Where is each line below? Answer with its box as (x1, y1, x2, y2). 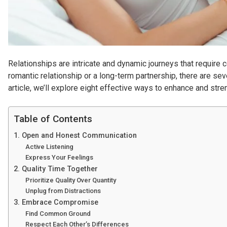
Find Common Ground (25, 210, 91, 218)
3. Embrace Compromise (14, 198, 98, 207)
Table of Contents (14, 113, 92, 125)
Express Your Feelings (25, 154, 93, 162)
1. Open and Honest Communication (14, 131, 137, 140)
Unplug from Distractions (25, 187, 101, 195)
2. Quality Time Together (14, 165, 98, 174)
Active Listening (25, 143, 73, 151)
